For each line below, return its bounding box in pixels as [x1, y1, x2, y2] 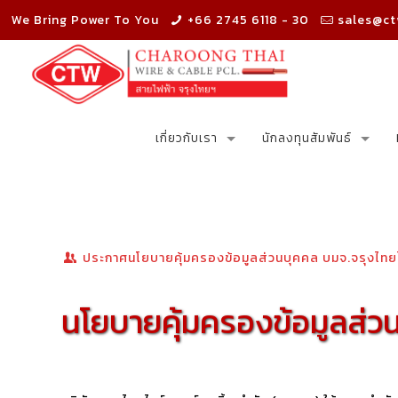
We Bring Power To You [12, 11, 160, 29]
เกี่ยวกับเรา [155, 129, 219, 147]
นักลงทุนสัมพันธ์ [262, 129, 353, 147]
